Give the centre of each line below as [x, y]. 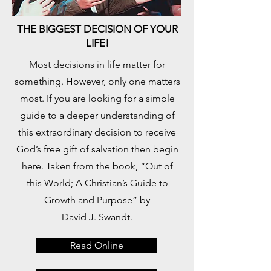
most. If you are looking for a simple [97, 98]
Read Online [97, 245]
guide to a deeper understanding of [97, 115]
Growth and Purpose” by [97, 200]
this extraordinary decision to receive [97, 132]
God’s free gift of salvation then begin [97, 149]
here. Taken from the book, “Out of [97, 166]
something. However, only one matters [97, 81]
